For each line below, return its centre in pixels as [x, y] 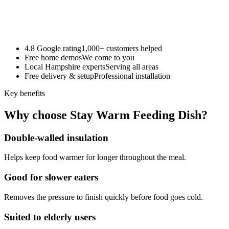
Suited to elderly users [50, 217]
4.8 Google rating [53, 48]
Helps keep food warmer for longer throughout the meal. [95, 157]
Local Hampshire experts [65, 66]
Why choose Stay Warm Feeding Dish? [106, 115]
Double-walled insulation [56, 138]
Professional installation [132, 76]
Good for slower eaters [51, 177]
